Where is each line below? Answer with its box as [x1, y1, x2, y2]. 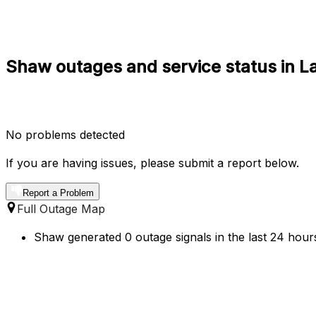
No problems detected [6, 127, 125, 142]
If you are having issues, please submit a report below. [6, 155, 299, 170]
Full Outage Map [17, 201, 105, 216]
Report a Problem [23, 187, 94, 198]
